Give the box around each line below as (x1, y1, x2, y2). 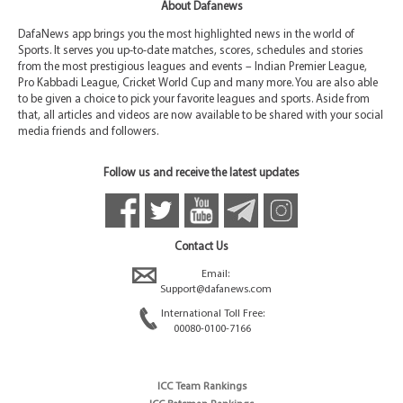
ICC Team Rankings (157, 381, 246, 392)
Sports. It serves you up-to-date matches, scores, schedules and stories (18, 44, 363, 57)
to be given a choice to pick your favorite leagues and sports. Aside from (18, 93, 370, 105)
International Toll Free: (160, 308, 264, 319)
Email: (201, 268, 229, 280)
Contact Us (175, 240, 228, 253)
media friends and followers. (18, 125, 158, 138)
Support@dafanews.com (159, 283, 272, 295)
